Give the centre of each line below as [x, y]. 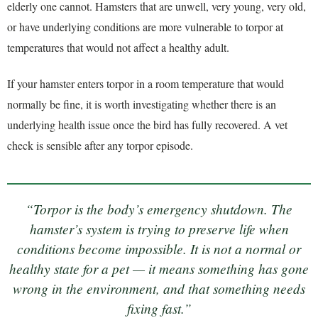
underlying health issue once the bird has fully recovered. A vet [147, 125]
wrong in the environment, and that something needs [159, 288]
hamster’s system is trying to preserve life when [159, 228]
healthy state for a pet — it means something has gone [159, 268]
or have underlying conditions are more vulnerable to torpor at [145, 27]
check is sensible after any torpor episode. [100, 146]
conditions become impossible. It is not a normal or [159, 248]
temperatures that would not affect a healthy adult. [118, 48]
